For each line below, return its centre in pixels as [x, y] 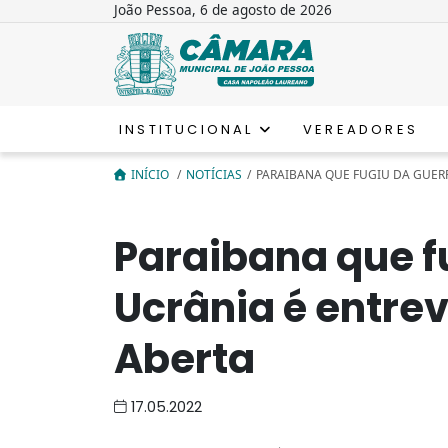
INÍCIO [151, 174]
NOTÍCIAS [214, 174]
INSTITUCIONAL [189, 129]
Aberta [184, 358]
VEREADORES [361, 129]
